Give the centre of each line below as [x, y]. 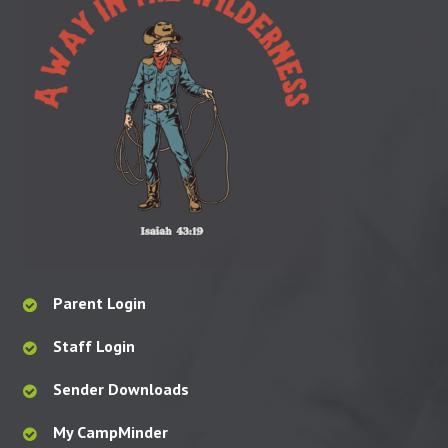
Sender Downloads [120, 388]
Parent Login [99, 302]
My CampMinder [110, 431]
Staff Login [93, 345]
